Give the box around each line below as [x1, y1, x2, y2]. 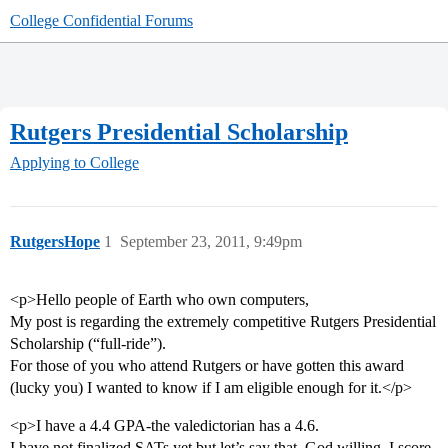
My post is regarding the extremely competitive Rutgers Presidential [10, 313, 436, 331]
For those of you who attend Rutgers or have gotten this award [10, 357, 404, 375]
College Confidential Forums [10, 12, 193, 29]
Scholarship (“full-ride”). [10, 335, 166, 353]
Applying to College [10, 154, 139, 172]
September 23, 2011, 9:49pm [120, 233, 302, 251]
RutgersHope [10, 233, 100, 251]
